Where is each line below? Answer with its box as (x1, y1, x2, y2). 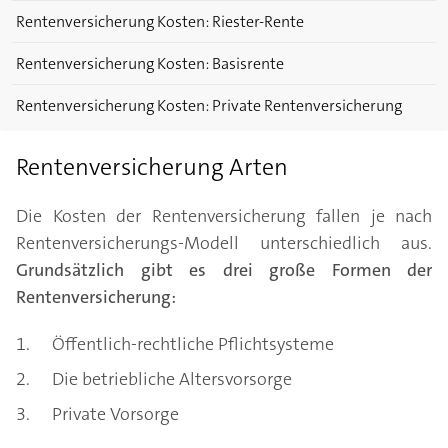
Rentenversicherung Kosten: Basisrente (16, 53, 284, 74)
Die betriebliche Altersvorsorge (52, 367, 292, 391)
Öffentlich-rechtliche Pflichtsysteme (52, 332, 334, 356)
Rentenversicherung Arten (16, 151, 288, 183)
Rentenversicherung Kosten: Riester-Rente (16, 11, 304, 32)
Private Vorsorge (52, 402, 179, 426)
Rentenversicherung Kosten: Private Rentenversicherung (16, 95, 402, 116)
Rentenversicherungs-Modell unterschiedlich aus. (16, 231, 432, 255)
